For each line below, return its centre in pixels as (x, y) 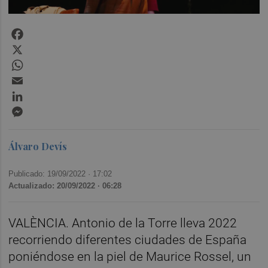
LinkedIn (43, 93)
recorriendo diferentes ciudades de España (128, 240)
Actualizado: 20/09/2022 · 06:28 (65, 185)
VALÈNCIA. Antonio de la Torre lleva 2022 (123, 223)
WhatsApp (47, 62)
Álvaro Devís (38, 146)
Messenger (50, 108)
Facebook (46, 31)
